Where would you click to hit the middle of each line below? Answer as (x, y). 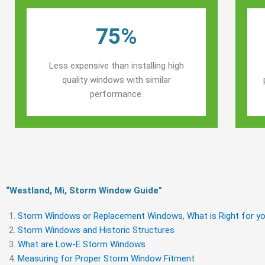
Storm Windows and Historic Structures (96, 230)
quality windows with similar (116, 80)
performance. (116, 94)
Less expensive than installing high (116, 65)
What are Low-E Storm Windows (82, 244)
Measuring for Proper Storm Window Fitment (106, 258)
